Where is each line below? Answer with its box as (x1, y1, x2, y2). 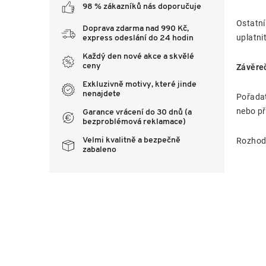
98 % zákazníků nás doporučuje (83, 2, 201, 11)
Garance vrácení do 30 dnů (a (83, 108, 192, 117)
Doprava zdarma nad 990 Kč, (83, 24, 189, 33)
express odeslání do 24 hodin (83, 34, 194, 43)
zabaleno (83, 145, 116, 154)
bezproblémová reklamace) (83, 118, 186, 126)
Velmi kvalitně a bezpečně (83, 136, 180, 145)
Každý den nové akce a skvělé (83, 52, 194, 61)
